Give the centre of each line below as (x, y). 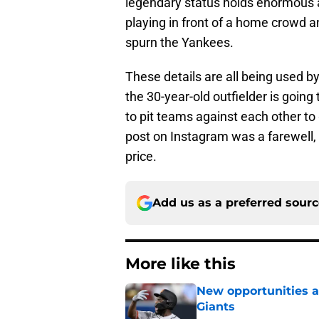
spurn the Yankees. (179, 43)
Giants (216, 307)
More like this (181, 264)
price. (141, 157)
